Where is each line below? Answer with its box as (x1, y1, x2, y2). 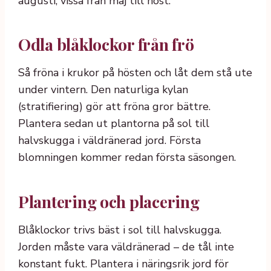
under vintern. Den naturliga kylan (18, 82, 188, 97)
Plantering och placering (18, 191, 200, 213)
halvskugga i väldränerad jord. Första (18, 133, 201, 148)
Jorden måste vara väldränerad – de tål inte (18, 239, 234, 254)
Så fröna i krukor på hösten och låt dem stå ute (18, 65, 252, 80)
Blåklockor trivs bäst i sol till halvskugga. (18, 222, 221, 237)
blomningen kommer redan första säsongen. (18, 150, 236, 165)
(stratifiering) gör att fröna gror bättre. (18, 99, 211, 114)
